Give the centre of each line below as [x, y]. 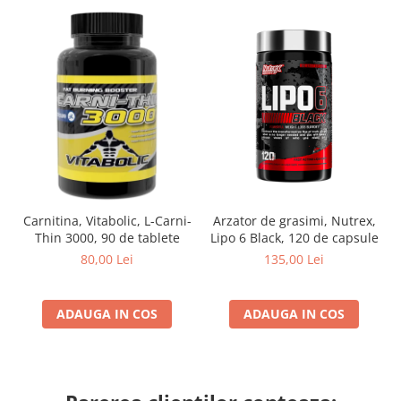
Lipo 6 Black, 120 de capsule [294, 238]
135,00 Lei [294, 260]
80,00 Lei [107, 260]
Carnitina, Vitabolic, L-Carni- [107, 221]
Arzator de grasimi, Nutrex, [294, 221]
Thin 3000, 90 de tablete [107, 238]
